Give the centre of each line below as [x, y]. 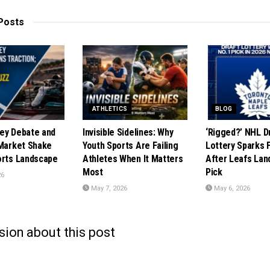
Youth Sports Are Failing [130, 146]
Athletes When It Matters [133, 159]
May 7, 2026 [108, 189]
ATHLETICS [110, 109]
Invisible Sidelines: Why [128, 133]
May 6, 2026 [231, 189]
